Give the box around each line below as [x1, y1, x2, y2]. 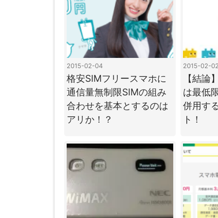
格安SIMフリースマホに [67, 72, 166, 84]
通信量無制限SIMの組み [67, 86, 166, 98]
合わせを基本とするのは [67, 99, 168, 111]
